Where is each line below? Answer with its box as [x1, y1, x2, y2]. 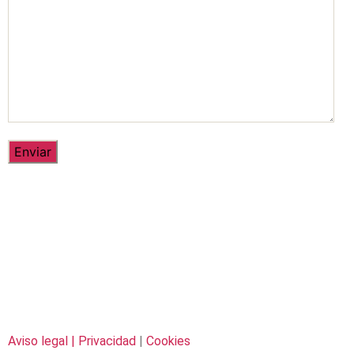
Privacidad [78, 333, 136, 348]
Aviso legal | [8, 333, 75, 348]
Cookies [146, 333, 190, 348]
